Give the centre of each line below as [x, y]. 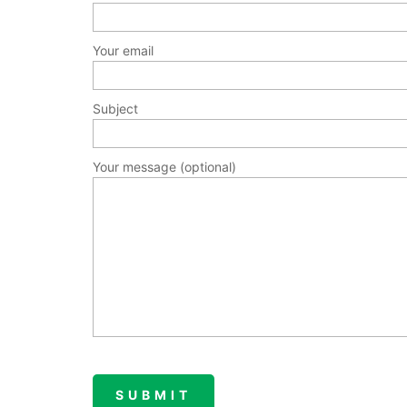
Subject [115, 109]
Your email [123, 50]
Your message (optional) [164, 167]
